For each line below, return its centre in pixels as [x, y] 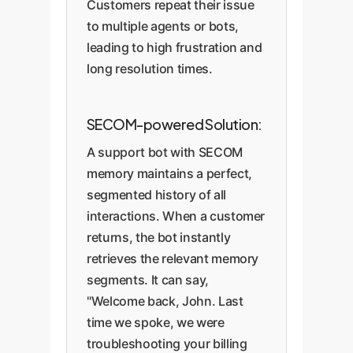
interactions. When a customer [176, 216]
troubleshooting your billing [167, 344]
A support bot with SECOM [165, 152]
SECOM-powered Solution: [175, 124]
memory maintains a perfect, [169, 173]
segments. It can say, [148, 280]
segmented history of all [156, 195]
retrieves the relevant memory [173, 258]
